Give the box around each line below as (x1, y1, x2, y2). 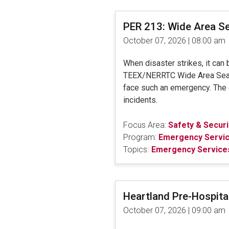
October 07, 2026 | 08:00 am (123, 35, 225, 45)
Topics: (123, 144, 149, 154)
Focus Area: (123, 120, 166, 130)
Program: (123, 132, 156, 142)
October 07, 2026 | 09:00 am (123, 205, 225, 215)
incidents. (123, 95, 159, 105)
